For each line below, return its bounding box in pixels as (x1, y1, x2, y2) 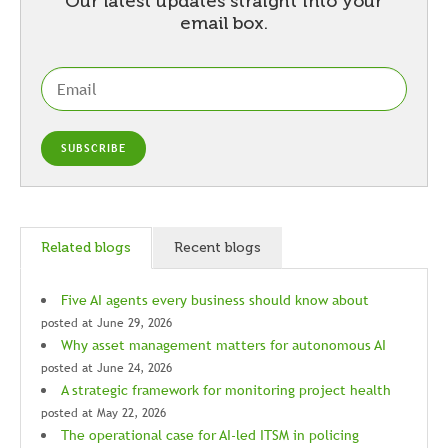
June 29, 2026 (97, 314, 172, 332)
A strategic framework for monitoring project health (61, 381, 391, 399)
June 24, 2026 (97, 359, 172, 377)
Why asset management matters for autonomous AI (61, 336, 386, 354)
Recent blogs (174, 239, 261, 256)
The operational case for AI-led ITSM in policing (61, 426, 359, 444)
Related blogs (41, 239, 131, 256)
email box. (180, 12, 268, 34)
